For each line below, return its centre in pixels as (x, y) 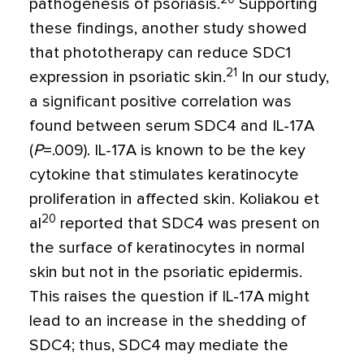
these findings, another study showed (168, 29)
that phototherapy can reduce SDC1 (160, 53)
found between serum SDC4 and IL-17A (172, 126)
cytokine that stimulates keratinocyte (164, 175)
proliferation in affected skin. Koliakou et (174, 199)
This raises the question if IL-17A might (169, 297)
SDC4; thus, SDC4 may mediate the (159, 346)
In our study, (283, 78)
